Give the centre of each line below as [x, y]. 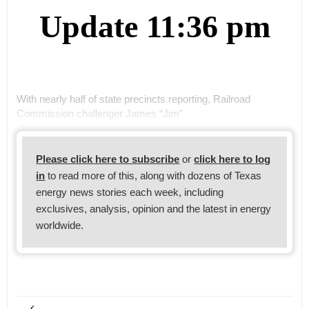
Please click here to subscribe [108, 159]
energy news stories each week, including [130, 192]
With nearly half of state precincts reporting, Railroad [133, 99]
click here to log [232, 159]
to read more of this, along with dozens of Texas [153, 175]
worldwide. [60, 225]
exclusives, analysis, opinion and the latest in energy [154, 208]
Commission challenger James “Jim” [99, 113]
